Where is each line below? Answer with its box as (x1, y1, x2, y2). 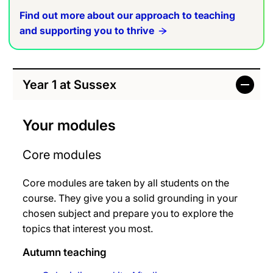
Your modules (23, 116, 116, 135)
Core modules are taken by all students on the (23, 177, 229, 190)
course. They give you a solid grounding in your (23, 192, 238, 205)
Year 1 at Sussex (23, 77, 116, 93)
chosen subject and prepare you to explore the (23, 207, 233, 220)
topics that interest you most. (23, 222, 153, 235)
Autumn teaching (23, 246, 107, 259)
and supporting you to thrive (19, 24, 154, 37)
